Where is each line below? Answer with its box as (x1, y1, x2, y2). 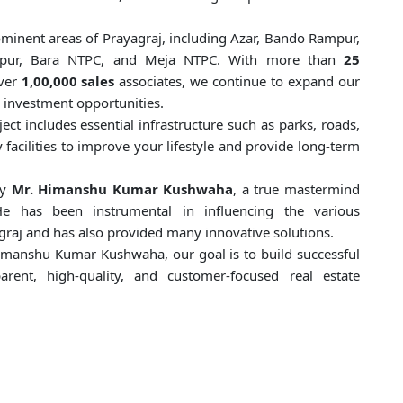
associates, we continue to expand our (114, 72, 361, 91)
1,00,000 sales (21, 72, 115, 91)
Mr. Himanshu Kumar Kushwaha (11, 180, 234, 199)
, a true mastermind (233, 180, 361, 199)
